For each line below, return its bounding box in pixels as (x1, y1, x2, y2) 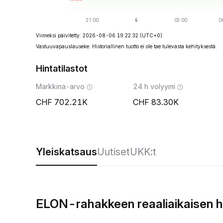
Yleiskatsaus (36, 146, 97, 158)
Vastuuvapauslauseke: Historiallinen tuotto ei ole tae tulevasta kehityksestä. (36, 43, 217, 49)
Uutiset (97, 146, 130, 158)
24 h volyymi (133, 82, 175, 91)
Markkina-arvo (36, 82, 85, 91)
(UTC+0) (140, 32, 162, 38)
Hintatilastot (36, 63, 88, 74)
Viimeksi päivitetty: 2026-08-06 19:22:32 (36, 32, 138, 38)
